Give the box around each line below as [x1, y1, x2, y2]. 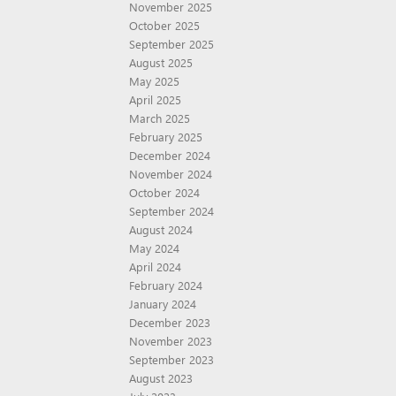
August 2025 [129, 55, 193, 70]
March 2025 [129, 110, 190, 126]
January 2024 [129, 296, 196, 311]
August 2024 [129, 222, 193, 237]
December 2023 [129, 315, 210, 330]
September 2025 [129, 36, 214, 51]
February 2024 [129, 278, 202, 293]
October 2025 [129, 18, 200, 33]
